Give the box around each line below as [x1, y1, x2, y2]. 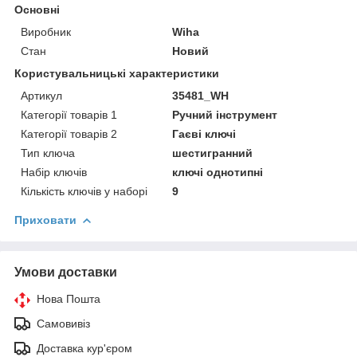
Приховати [14, 214, 76, 227]
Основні [14, 3, 60, 17]
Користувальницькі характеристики [14, 67, 219, 80]
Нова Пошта [37, 292, 100, 306]
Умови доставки [14, 265, 117, 280]
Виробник [21, 25, 71, 39]
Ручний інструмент [172, 108, 278, 122]
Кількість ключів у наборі [21, 185, 147, 198]
